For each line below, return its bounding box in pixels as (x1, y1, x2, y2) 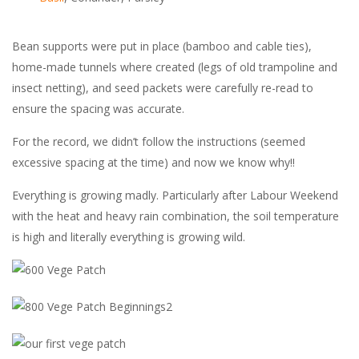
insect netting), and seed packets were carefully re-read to (12, 79, 313, 95)
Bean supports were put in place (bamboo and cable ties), (12, 38, 312, 54)
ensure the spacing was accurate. (12, 100, 184, 116)
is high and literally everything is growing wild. (12, 228, 245, 244)
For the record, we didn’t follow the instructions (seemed (12, 133, 305, 149)
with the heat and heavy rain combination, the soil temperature (12, 208, 339, 224)
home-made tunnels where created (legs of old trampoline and (12, 58, 337, 75)
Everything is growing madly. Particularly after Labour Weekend (12, 187, 338, 203)
